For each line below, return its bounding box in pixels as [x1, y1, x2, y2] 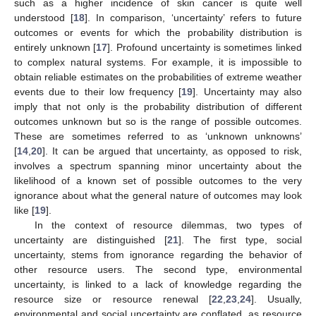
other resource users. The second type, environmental [14, 263, 302, 275]
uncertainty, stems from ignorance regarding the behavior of [14, 248, 302, 260]
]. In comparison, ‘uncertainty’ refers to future [85, 11, 303, 23]
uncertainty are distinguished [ [14, 233, 167, 245]
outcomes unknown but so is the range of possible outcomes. [14, 115, 302, 127]
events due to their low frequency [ [14, 85, 182, 97]
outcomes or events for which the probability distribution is [14, 26, 302, 38]
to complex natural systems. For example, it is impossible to [14, 56, 302, 68]
